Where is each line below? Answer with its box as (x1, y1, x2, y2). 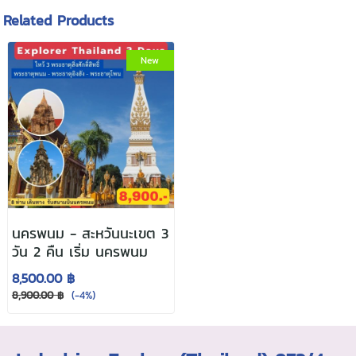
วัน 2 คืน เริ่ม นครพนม (11, 240, 148, 262)
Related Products (3, 9, 114, 31)
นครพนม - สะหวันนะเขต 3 (11, 222, 168, 244)
